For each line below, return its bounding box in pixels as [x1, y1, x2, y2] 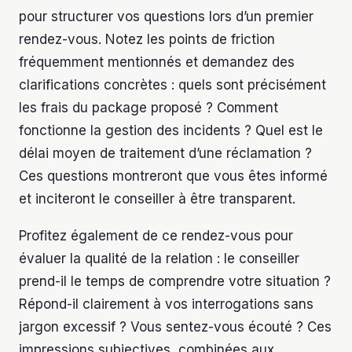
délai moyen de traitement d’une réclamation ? [19, 145, 312, 162]
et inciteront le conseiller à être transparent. [19, 191, 295, 207]
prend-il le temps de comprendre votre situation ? [19, 273, 331, 290]
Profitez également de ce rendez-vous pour [19, 228, 293, 244]
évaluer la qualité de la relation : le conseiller [19, 251, 299, 267]
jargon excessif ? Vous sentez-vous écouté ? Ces [19, 319, 332, 335]
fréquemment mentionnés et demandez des [19, 54, 295, 71]
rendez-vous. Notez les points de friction [19, 31, 275, 48]
